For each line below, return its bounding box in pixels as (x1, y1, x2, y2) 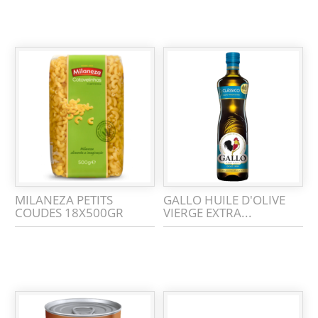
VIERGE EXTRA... (163, 204, 253, 221)
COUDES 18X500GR (15, 204, 124, 221)
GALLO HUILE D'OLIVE (163, 191, 286, 208)
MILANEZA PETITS (15, 191, 114, 208)
